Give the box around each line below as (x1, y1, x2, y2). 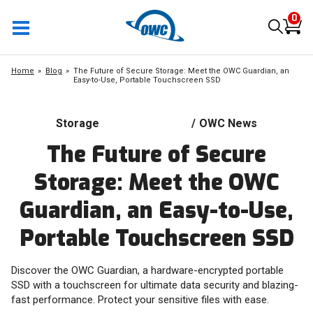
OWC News (199, 117, 258, 130)
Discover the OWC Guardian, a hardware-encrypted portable (11, 264, 284, 277)
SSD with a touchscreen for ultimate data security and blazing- (11, 279, 298, 291)
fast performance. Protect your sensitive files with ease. (11, 293, 269, 306)
